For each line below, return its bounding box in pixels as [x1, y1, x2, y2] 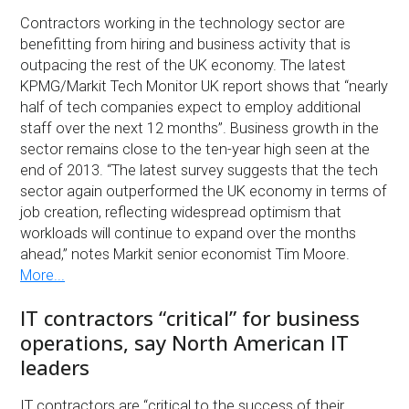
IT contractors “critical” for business [20, 304, 361, 332]
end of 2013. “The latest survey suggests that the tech [20, 162, 379, 180]
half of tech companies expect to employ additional [20, 99, 362, 117]
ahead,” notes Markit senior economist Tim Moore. [20, 246, 351, 264]
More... [20, 267, 66, 285]
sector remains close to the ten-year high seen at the [20, 141, 371, 159]
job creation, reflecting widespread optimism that [20, 204, 342, 222]
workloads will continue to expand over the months [20, 225, 357, 243]
